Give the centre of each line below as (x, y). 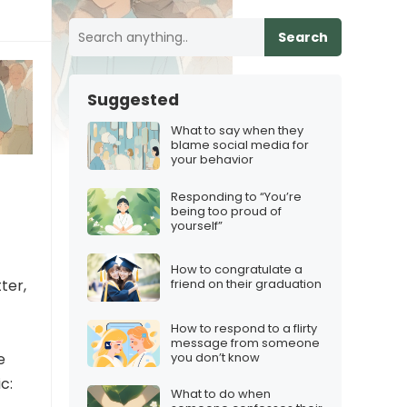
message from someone (245, 342)
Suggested (133, 100)
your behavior (212, 160)
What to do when (221, 394)
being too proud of (226, 211)
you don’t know (215, 357)
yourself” (197, 225)
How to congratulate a (237, 270)
